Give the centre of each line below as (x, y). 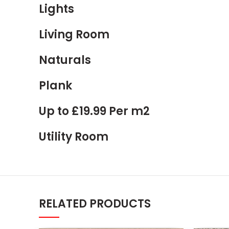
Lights (56, 9)
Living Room (74, 35)
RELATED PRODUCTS (95, 204)
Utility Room (74, 137)
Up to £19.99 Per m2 (94, 111)
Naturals (65, 60)
